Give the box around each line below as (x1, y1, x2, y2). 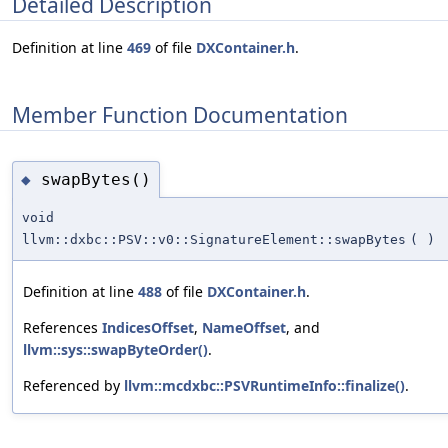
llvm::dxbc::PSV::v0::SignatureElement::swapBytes (22, 232, 406, 248)
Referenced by (23, 376, 124, 396)
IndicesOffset (102, 318, 194, 338)
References (23, 318, 102, 338)
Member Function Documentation (12, 100, 348, 129)
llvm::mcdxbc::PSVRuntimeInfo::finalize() (124, 376, 405, 396)
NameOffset (202, 318, 286, 338)
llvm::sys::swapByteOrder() (23, 340, 208, 360)
